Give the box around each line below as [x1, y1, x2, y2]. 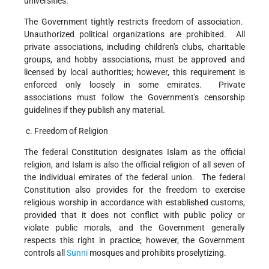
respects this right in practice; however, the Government [24, 235, 245, 246]
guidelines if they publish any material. [24, 105, 165, 115]
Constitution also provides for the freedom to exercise [24, 185, 245, 195]
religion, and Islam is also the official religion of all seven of [24, 160, 245, 170]
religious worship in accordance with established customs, [24, 198, 245, 208]
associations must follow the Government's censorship [24, 92, 245, 103]
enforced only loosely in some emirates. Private [24, 80, 245, 90]
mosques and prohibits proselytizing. [88, 248, 226, 258]
